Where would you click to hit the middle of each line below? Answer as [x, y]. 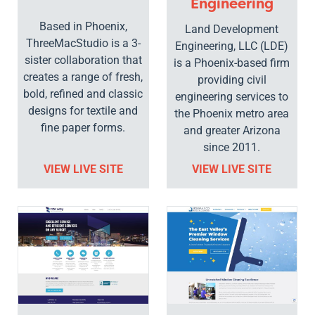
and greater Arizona [232, 131]
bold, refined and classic [83, 94]
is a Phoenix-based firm [232, 63]
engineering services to [232, 97]
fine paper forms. [83, 128]
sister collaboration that [83, 60]
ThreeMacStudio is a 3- [83, 44]
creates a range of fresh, [83, 77]
